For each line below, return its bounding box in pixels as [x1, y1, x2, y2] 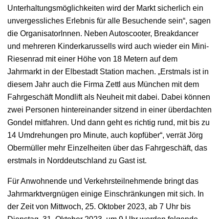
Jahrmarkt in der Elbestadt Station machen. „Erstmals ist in [7, 67, 209, 76]
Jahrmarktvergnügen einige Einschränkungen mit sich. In [7, 190, 204, 198]
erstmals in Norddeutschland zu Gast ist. [7, 156, 147, 165]
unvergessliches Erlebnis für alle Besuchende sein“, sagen [7, 17, 211, 25]
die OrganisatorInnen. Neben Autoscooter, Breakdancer [7, 29, 198, 38]
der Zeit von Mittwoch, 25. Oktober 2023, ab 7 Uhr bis [7, 202, 191, 211]
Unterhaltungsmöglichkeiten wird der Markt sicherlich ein [7, 4, 203, 13]
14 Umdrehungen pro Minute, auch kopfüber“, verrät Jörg [7, 131, 203, 140]
